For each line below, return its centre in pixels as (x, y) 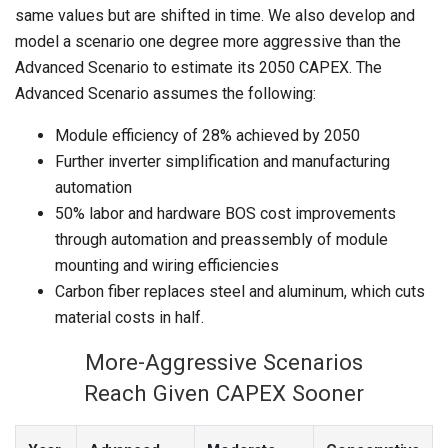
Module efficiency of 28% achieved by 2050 (207, 136)
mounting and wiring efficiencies (167, 266)
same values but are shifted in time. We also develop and (215, 16)
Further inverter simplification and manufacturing (222, 162)
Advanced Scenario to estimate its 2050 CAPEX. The (198, 68)
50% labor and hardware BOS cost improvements (225, 214)
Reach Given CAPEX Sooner (223, 393)
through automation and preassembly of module (221, 240)
